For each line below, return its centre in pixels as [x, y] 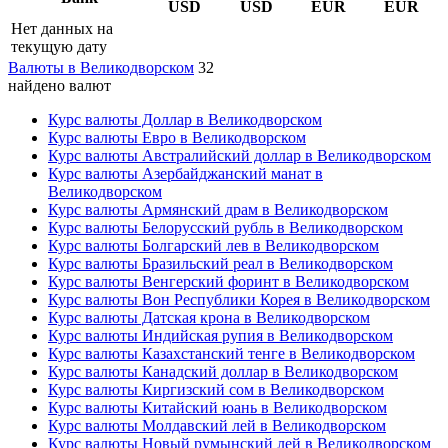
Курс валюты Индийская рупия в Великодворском [220, 335]
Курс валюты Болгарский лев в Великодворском [213, 245]
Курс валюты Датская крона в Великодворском [209, 317]
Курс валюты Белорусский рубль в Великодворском [225, 227]
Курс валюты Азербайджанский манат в [185, 173]
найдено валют [59, 85]
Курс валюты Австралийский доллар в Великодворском [239, 155]
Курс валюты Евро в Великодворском [177, 137]
